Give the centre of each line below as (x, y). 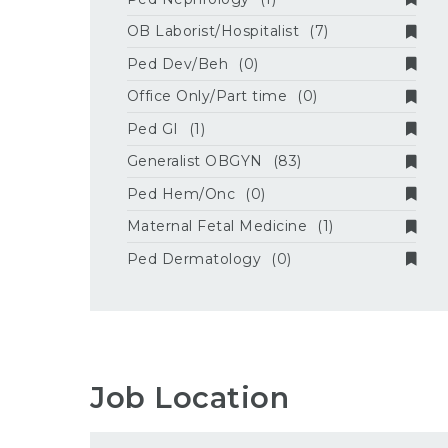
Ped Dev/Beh (177, 63)
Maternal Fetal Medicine (217, 226)
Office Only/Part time (207, 96)
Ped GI (152, 128)
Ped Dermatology (194, 258)
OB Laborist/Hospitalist (213, 31)
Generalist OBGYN (194, 161)
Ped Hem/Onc (181, 193)
